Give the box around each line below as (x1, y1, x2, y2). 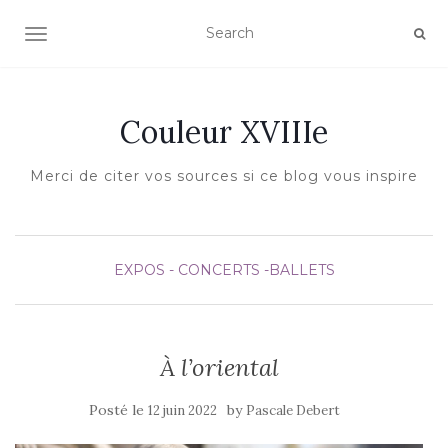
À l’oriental (159, 352, 279, 383)
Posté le (88, 401, 148, 419)
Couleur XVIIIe (120, 113, 328, 151)
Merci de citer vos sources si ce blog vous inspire (30, 167, 418, 185)
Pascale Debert (245, 402, 340, 419)
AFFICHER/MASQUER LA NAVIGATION (35, 27, 314, 45)
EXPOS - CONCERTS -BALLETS (113, 261, 335, 279)
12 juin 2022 (147, 402, 217, 419)
